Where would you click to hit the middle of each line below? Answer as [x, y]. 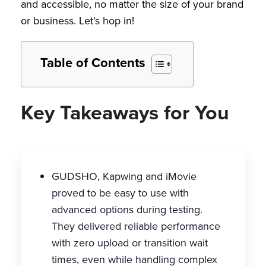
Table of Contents [93, 63]
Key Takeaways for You [125, 113]
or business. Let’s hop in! [77, 21]
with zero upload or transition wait [130, 243]
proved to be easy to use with [120, 193]
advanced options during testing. [127, 210]
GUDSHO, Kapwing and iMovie [124, 176]
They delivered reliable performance [136, 226]
